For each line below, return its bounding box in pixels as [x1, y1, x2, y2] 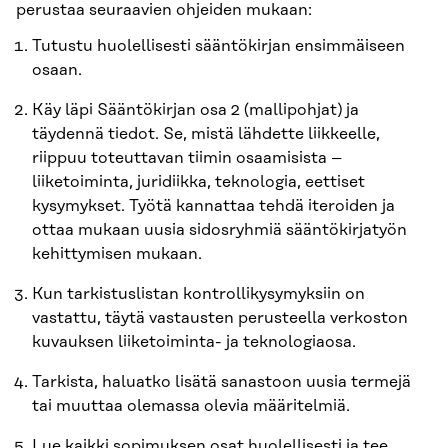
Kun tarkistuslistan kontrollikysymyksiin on [32, 284, 365, 303]
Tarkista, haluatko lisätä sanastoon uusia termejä [32, 372, 411, 391]
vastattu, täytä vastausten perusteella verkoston [32, 308, 408, 327]
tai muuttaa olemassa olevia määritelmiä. [32, 396, 350, 415]
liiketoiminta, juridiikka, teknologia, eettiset [32, 172, 365, 191]
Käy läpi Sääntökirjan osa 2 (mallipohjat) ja [32, 100, 359, 119]
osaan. [32, 60, 82, 79]
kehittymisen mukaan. [32, 244, 202, 263]
